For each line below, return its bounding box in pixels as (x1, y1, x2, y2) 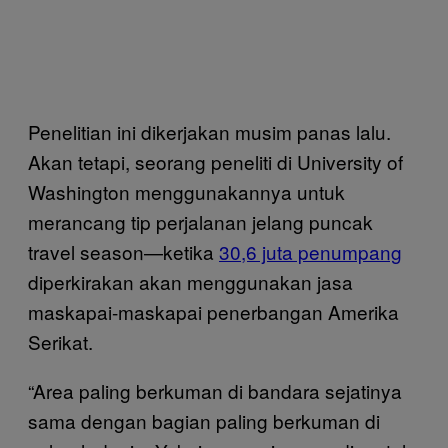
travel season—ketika (28, 237, 219, 265)
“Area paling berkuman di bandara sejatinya (28, 376, 402, 404)
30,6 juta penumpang (219, 237, 402, 265)
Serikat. (28, 327, 93, 355)
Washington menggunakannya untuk (28, 177, 345, 205)
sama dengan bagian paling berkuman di (28, 406, 380, 434)
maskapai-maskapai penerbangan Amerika (28, 297, 399, 325)
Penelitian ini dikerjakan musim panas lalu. (28, 117, 391, 145)
